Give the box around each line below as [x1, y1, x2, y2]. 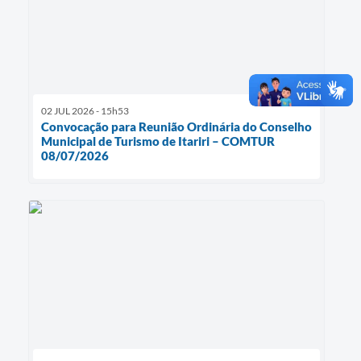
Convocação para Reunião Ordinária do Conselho [41, 118, 312, 134]
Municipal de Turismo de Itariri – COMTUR [41, 133, 275, 148]
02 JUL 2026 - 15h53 [41, 104, 129, 117]
